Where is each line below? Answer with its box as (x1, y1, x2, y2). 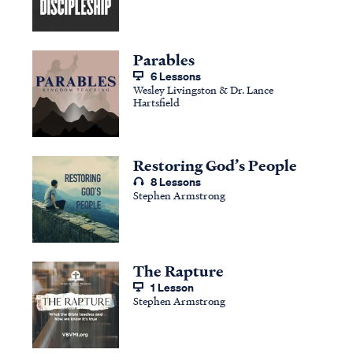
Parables (132, 49, 195, 70)
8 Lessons (150, 173, 201, 189)
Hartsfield (132, 94, 180, 110)
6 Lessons (150, 68, 201, 84)
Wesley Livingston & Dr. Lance (132, 81, 273, 97)
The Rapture (132, 260, 224, 281)
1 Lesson (150, 279, 194, 295)
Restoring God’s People (132, 154, 297, 176)
